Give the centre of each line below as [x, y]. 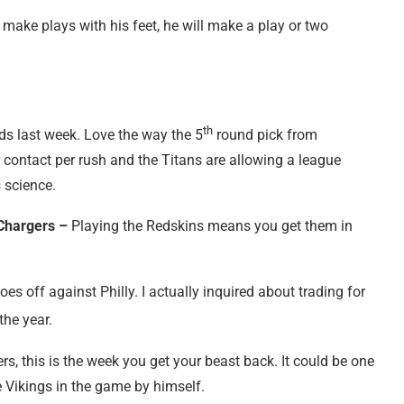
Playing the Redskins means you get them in [212, 226]
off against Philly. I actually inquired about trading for [196, 292]
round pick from [265, 135]
